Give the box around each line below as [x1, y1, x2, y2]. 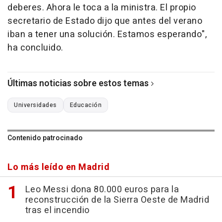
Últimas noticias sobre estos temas [7, 77, 149, 91]
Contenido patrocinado [7, 133, 83, 144]
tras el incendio [25, 204, 90, 218]
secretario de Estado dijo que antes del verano [7, 14, 202, 28]
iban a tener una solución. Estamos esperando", [7, 28, 207, 42]
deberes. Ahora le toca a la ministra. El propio [7, 1, 196, 15]
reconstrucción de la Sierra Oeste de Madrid [25, 193, 209, 207]
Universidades [14, 101, 57, 110]
